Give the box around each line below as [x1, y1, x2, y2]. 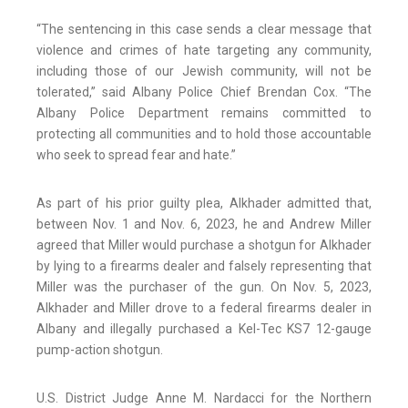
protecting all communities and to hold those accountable [36, 127, 372, 142]
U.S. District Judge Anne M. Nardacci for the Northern [36, 391, 372, 406]
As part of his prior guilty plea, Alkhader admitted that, [36, 196, 372, 211]
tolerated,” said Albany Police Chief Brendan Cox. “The [36, 85, 372, 100]
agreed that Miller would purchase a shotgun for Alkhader [36, 238, 372, 253]
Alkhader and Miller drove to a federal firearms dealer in [36, 301, 372, 316]
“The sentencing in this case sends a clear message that [36, 22, 372, 37]
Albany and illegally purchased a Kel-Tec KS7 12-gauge [36, 321, 372, 337]
